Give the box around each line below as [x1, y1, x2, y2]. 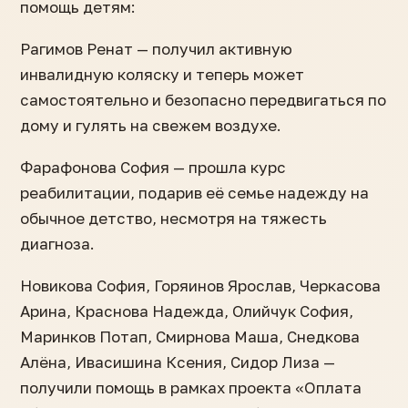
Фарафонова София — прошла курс [20, 158, 286, 178]
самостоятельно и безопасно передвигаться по [20, 90, 386, 110]
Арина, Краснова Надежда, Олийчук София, [20, 301, 353, 321]
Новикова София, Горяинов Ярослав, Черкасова [20, 276, 381, 296]
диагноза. [20, 234, 95, 254]
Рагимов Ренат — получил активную [20, 39, 292, 59]
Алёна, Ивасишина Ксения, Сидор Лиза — [20, 352, 335, 372]
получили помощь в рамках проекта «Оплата [20, 378, 362, 398]
